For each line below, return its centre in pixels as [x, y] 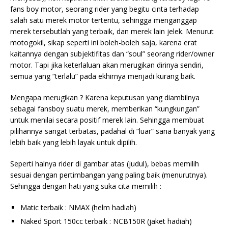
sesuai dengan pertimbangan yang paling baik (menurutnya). [109, 175]
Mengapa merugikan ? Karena [60, 98]
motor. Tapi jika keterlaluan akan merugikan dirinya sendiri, [107, 65]
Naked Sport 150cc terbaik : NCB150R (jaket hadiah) [106, 221]
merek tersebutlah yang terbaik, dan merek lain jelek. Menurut [112, 32]
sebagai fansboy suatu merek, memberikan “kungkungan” [105, 109]
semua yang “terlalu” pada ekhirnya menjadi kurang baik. [103, 76]
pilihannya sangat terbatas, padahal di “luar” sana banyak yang [112, 131]
